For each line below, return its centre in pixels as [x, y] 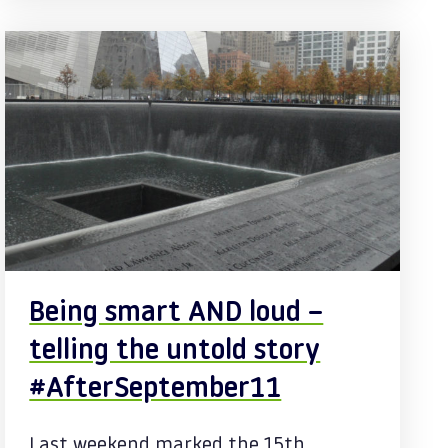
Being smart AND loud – [176, 314]
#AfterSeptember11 [155, 390]
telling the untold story [175, 352]
